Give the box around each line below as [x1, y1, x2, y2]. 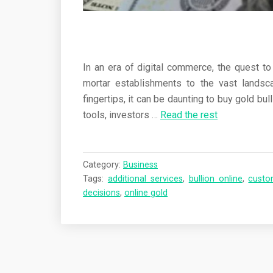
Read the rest [160, 109, 218, 121]
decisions [83, 188, 120, 199]
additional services [107, 174, 183, 185]
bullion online [188, 174, 243, 185]
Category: [83, 160, 123, 171]
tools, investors [83, 109, 152, 121]
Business [123, 160, 158, 171]
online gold [124, 188, 168, 199]
